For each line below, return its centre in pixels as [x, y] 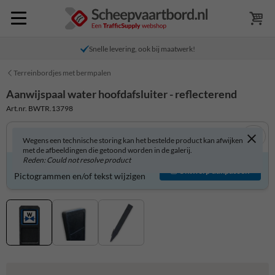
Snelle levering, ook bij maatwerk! [142, 49]
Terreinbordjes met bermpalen [62, 73]
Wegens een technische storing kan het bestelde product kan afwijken [133, 140]
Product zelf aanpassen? [60, 165]
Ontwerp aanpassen [214, 171]
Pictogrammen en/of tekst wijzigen [80, 176]
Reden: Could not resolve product [77, 160]
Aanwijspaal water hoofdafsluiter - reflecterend [122, 94]
